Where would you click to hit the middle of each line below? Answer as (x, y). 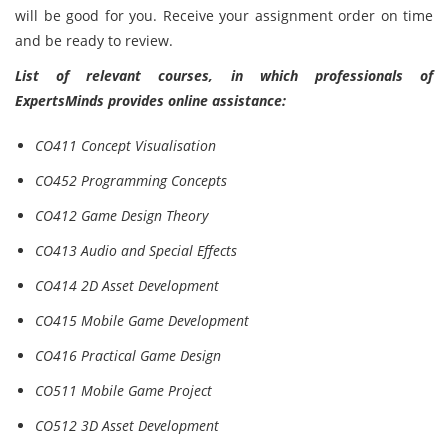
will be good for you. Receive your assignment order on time (224, 15)
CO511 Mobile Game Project (123, 390)
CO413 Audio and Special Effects (136, 250)
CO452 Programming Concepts (131, 180)
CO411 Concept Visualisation (125, 145)
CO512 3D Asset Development (127, 425)
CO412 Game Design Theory (121, 215)
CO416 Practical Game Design (128, 355)
